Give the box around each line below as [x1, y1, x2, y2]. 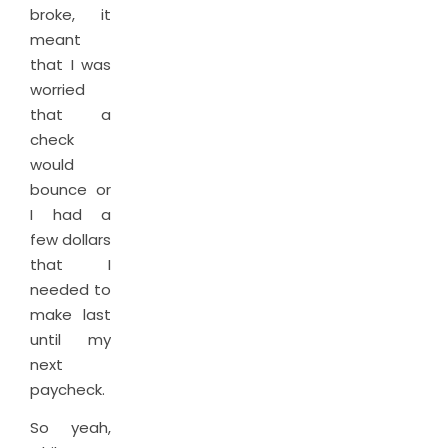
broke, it [30, 4, 111, 25]
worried [30, 79, 85, 100]
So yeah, [30, 417, 111, 438]
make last [30, 304, 111, 325]
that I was [30, 54, 111, 75]
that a [30, 104, 111, 125]
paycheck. [30, 379, 105, 400]
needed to [30, 279, 111, 300]
